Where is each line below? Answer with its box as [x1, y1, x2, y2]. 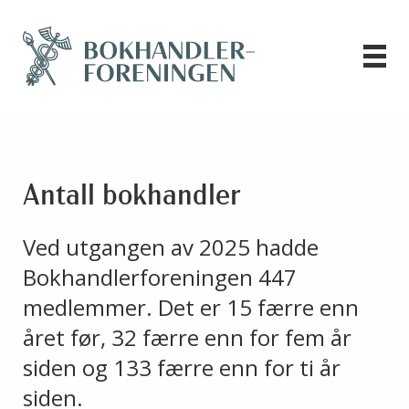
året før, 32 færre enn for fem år [23, 322, 351, 353]
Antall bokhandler [23, 183, 241, 213]
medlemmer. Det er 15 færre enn [23, 292, 359, 323]
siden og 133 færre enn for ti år [23, 352, 341, 383]
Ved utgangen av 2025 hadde [23, 232, 319, 263]
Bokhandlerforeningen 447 [23, 262, 297, 293]
